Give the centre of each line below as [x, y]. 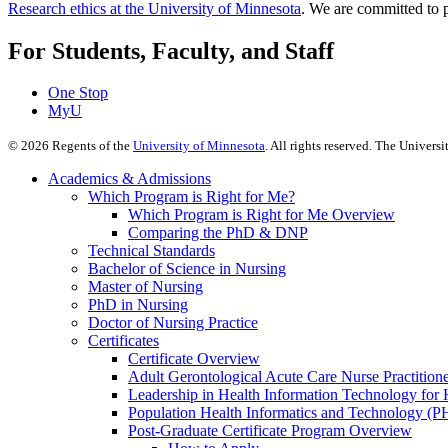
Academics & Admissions [129, 179]
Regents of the [91, 146]
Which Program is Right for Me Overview [261, 215]
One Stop [78, 93]
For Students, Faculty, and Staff [171, 50]
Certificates [123, 341]
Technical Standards [151, 251]
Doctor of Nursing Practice [173, 323]
